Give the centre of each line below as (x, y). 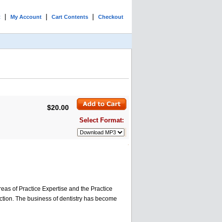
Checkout (111, 17)
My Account (26, 17)
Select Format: (102, 120)
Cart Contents (70, 17)
